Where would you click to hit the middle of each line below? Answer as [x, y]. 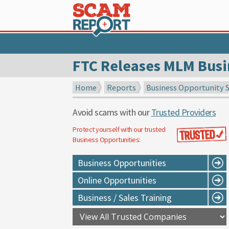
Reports [121, 87]
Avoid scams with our [112, 112]
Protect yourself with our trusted [119, 129]
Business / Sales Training [125, 198]
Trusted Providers [183, 112]
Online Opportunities [117, 180]
